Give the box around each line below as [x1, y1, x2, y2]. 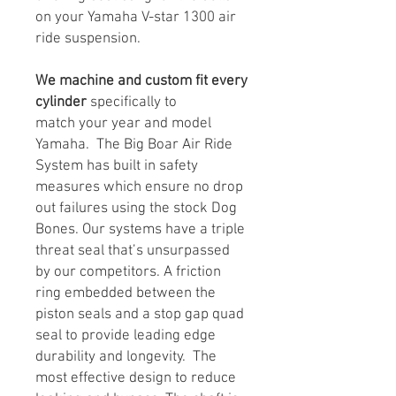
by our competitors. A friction [35, 263, 221, 281]
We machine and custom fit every [35, 72, 247, 90]
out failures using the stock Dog [35, 199, 237, 217]
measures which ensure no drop [35, 178, 243, 196]
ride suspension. [35, 29, 141, 48]
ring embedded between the [35, 284, 216, 302]
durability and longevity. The [35, 347, 217, 366]
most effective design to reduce [35, 369, 236, 387]
